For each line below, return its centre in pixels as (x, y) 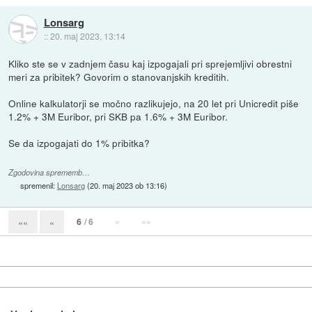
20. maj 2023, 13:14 (87, 36)
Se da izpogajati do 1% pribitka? (79, 143)
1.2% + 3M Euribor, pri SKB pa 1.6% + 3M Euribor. (118, 117)
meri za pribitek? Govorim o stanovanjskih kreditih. (119, 77)
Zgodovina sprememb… (49, 172)
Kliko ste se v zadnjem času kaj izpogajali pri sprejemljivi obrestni (150, 64)
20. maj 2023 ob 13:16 (127, 185)
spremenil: (39, 185)
